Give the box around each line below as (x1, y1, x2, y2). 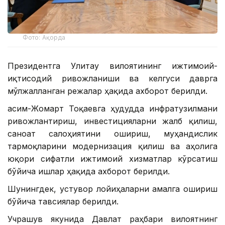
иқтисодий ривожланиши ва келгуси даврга (8, 73, 217, 84)
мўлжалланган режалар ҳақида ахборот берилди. (8, 86, 207, 96)
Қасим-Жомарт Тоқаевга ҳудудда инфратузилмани (8, 103, 217, 114)
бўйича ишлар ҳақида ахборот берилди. (8, 166, 170, 177)
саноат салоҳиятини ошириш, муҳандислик (8, 129, 217, 139)
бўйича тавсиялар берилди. (8, 196, 119, 207)
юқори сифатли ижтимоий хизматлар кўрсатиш (8, 154, 217, 164)
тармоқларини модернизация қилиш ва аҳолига (8, 141, 217, 152)
